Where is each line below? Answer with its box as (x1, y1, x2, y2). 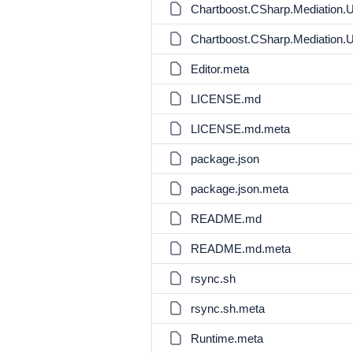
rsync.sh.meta (191, 302, 265, 315)
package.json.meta (191, 182, 288, 195)
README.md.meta (191, 242, 291, 255)
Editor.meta (191, 62, 249, 76)
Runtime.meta (191, 332, 263, 345)
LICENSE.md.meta (191, 122, 290, 136)
